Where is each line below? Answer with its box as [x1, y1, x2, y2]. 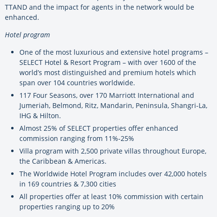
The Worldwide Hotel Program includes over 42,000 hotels [19, 169, 207, 178]
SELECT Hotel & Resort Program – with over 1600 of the [19, 57, 196, 67]
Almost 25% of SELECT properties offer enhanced [19, 123, 178, 133]
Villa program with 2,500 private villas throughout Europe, [19, 146, 206, 155]
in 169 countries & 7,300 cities [19, 179, 116, 188]
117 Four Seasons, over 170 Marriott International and [19, 90, 194, 100]
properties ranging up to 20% [19, 201, 115, 211]
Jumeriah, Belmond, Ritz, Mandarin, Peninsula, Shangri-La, [19, 100, 207, 110]
